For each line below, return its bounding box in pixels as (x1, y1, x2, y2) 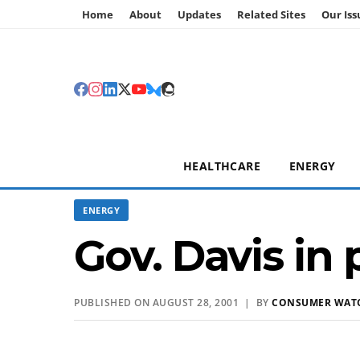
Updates (178, 7, 221, 22)
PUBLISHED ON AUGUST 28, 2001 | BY (74, 296, 272, 309)
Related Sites (237, 7, 305, 22)
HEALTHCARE (183, 158, 260, 174)
